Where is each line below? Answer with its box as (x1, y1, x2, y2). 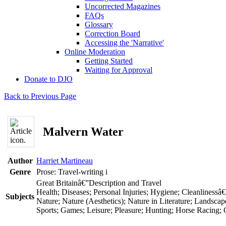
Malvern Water (43, 125, 124, 138)
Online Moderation (65, 47, 125, 56)
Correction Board (85, 29, 140, 38)
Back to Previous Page (4, 92, 76, 100)
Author (7, 156, 33, 165)
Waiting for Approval (85, 66, 152, 74)
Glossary (85, 20, 113, 29)
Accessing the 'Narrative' (85, 38, 164, 47)
